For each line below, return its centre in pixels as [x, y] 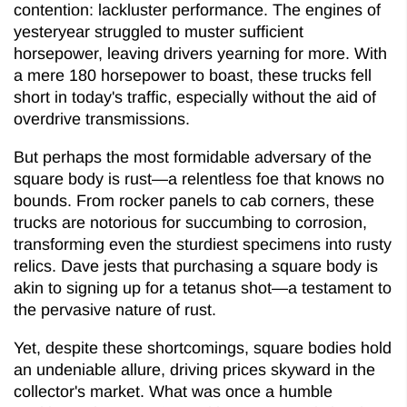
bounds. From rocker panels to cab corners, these [194, 200]
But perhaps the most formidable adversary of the [193, 157]
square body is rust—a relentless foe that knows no [199, 179]
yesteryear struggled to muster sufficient [159, 31]
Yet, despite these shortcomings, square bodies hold [203, 347]
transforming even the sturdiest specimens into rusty [203, 244]
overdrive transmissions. [102, 119]
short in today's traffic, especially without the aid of [195, 97]
